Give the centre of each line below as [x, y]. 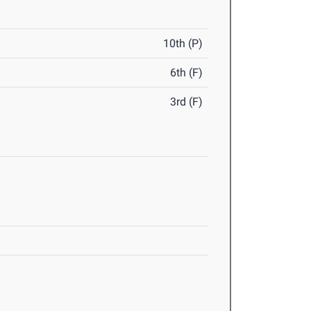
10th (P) [183, 44]
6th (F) [187, 73]
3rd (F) [187, 102]
